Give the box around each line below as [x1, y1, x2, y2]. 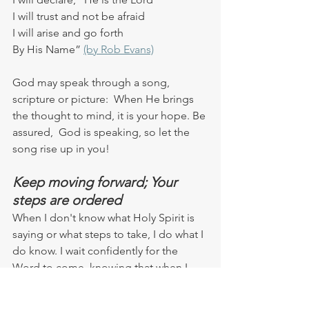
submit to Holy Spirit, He [12, 277, 139, 290]
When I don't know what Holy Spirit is [12, 210, 197, 224]
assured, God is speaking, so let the [12, 125, 192, 139]
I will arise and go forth [12, 26, 123, 39]
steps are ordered [12, 191, 121, 208]
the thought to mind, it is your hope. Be [12, 108, 208, 122]
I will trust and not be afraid [12, 9, 145, 23]
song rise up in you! [12, 141, 110, 155]
